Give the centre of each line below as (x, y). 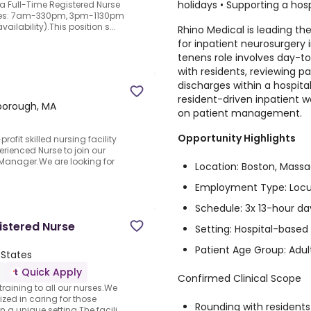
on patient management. (240, 113)
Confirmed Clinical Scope (239, 278)
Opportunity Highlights (237, 138)
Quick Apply (52, 272)
